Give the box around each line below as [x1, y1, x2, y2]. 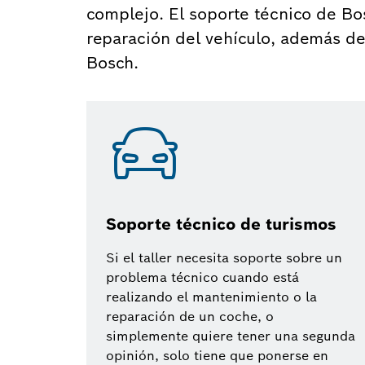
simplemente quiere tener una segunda [106, 328, 355, 345]
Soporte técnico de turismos [106, 213, 336, 235]
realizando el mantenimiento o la [106, 288, 317, 306]
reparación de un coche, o [106, 308, 274, 325]
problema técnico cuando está [106, 269, 299, 286]
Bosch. [86, 52, 139, 73]
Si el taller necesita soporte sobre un [106, 249, 342, 266]
